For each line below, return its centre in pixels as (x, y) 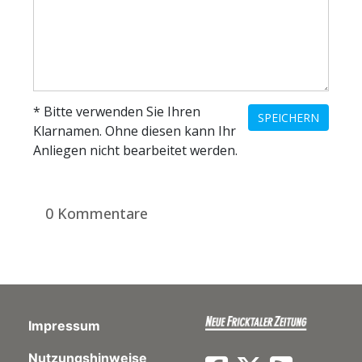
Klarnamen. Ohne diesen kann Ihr (135, 130)
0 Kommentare (97, 213)
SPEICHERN (288, 117)
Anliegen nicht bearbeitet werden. (136, 150)
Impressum (64, 326)
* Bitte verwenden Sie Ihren (117, 111)
